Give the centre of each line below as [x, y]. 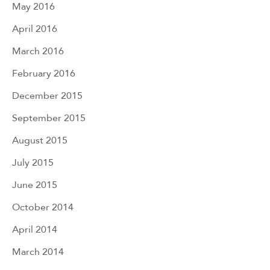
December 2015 [47, 95]
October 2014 [43, 207]
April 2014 [35, 229]
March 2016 [38, 51]
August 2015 [40, 140]
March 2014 [38, 251]
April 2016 [35, 28]
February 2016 [44, 73]
